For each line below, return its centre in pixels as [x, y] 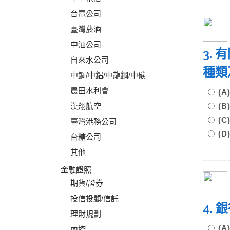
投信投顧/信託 [94, 198]
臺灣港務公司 [93, 121]
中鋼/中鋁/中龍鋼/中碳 [108, 75]
